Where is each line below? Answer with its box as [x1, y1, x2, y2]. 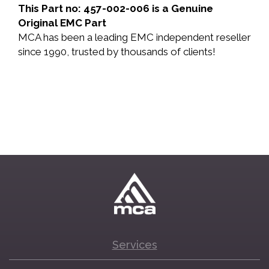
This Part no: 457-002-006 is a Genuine [18, 2, 213, 14]
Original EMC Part [18, 17, 106, 29]
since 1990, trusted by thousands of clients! [18, 46, 216, 58]
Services [112, 238, 157, 251]
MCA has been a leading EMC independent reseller [18, 31, 251, 43]
